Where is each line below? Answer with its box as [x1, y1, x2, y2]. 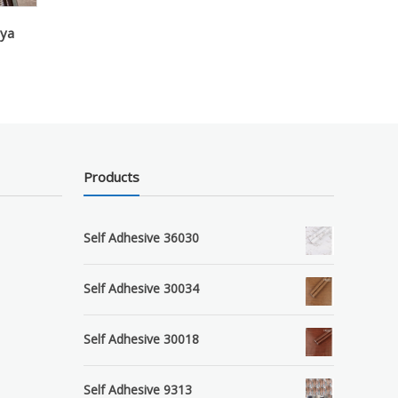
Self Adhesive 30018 [84, 330, 200, 348]
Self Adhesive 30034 [84, 280, 200, 298]
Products [84, 168, 140, 187]
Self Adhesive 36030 [84, 229, 200, 247]
